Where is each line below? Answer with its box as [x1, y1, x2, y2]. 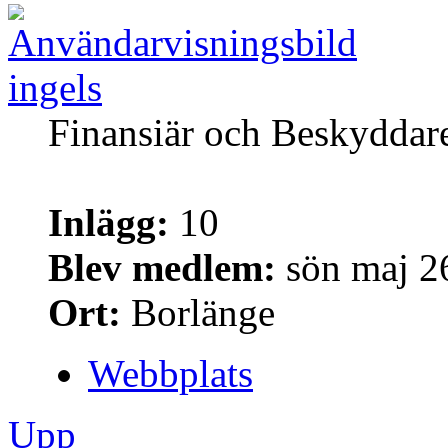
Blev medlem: [48, 245, 276, 289]
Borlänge [121, 290, 275, 334]
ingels [8, 65, 102, 109]
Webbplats [88, 351, 253, 395]
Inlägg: [48, 200, 169, 244]
